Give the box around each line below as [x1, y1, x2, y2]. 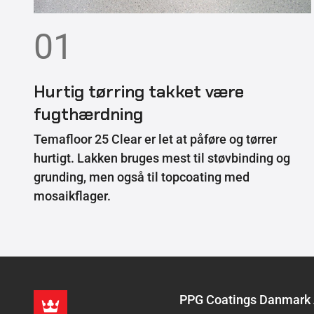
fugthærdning [34, 102, 143, 125]
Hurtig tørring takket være [34, 80, 244, 102]
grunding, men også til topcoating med [34, 169, 250, 184]
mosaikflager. [34, 188, 111, 203]
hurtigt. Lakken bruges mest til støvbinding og [34, 150, 290, 165]
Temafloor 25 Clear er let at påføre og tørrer [34, 131, 277, 146]
